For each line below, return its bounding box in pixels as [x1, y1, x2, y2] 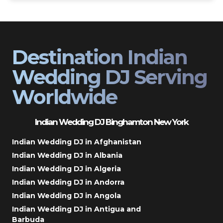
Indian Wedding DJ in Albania [12, 150, 122, 160]
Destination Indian [12, 44, 187, 69]
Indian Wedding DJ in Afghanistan [12, 137, 141, 146]
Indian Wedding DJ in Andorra [12, 177, 124, 187]
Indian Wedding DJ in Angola [12, 191, 121, 200]
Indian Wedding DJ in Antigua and [12, 204, 141, 214]
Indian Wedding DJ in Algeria [12, 164, 121, 173]
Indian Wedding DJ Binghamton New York [35, 116, 188, 127]
